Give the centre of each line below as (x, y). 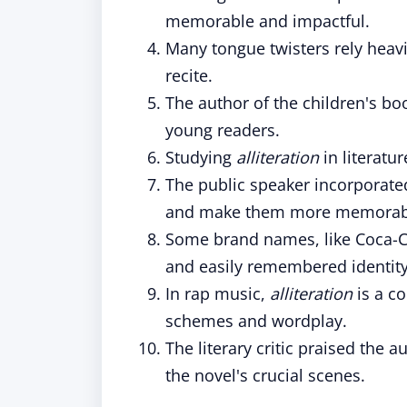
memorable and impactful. (268, 21)
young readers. (223, 130)
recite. (189, 75)
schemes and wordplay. (256, 321)
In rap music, (218, 293)
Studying (201, 157)
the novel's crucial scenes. (265, 375)
